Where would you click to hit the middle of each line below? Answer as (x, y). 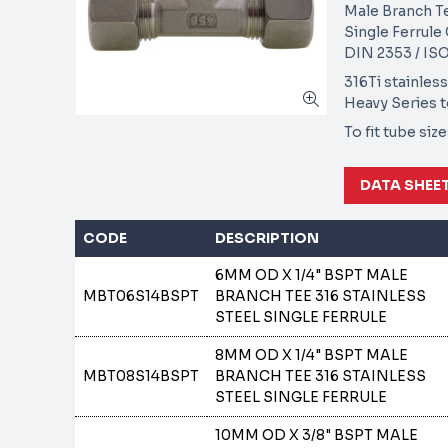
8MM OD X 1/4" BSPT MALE (312, 355)
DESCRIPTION (267, 238)
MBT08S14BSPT (141, 376)
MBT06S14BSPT (141, 296)
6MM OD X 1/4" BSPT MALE (312, 275)
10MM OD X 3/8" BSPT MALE (317, 435)
